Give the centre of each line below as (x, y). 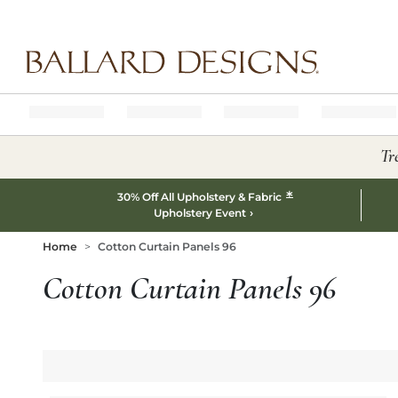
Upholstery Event (199, 213)
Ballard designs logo (79, 81)
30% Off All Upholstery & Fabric (201, 197)
